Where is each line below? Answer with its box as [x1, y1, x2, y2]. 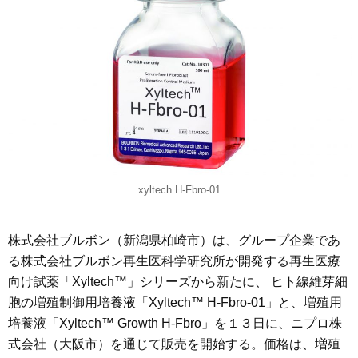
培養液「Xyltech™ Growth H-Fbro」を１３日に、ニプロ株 [8, 316, 342, 330]
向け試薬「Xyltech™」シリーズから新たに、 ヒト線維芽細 [8, 274, 348, 288]
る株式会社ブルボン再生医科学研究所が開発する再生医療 [8, 253, 340, 268]
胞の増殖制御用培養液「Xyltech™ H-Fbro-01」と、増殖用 [8, 295, 342, 309]
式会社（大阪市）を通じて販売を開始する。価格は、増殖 [8, 336, 340, 351]
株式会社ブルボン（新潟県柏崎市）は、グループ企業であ [8, 233, 340, 247]
